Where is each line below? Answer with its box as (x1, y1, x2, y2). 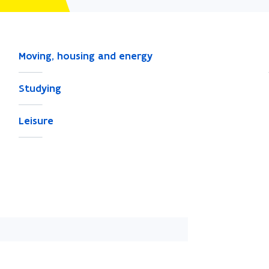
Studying (18, 82, 61, 95)
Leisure (18, 114, 53, 127)
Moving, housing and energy (18, 49, 153, 62)
